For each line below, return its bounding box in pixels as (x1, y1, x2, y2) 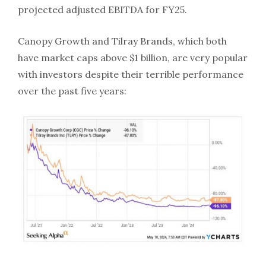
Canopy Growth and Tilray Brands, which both (18, 34, 227, 47)
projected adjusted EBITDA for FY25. (18, 3, 187, 15)
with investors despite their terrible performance (18, 68, 243, 80)
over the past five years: (18, 84, 126, 97)
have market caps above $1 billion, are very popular (18, 51, 248, 64)
